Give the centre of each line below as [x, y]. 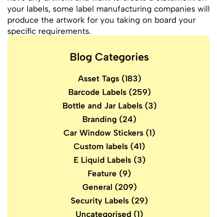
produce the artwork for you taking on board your [101, 20]
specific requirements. [49, 31]
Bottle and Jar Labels [102, 106]
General [97, 187]
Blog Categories [109, 57]
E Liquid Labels [102, 160]
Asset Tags [98, 78]
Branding [100, 119]
